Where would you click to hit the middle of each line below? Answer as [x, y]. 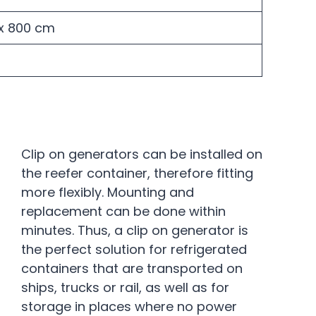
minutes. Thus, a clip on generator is [135, 230]
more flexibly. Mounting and [108, 192]
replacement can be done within [123, 211]
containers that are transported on [132, 268]
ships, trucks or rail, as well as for [125, 287]
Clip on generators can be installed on [142, 154]
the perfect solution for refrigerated [134, 249]
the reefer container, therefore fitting [137, 173]
